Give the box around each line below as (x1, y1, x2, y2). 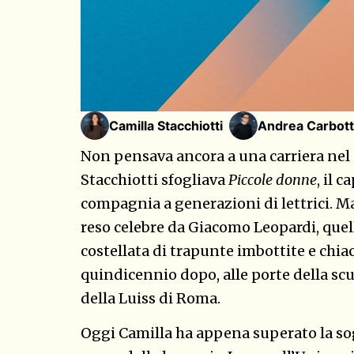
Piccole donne (228, 170, 317, 189)
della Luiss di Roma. (81, 288, 220, 307)
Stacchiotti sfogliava (81, 170, 228, 189)
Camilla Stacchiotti (109, 117, 223, 134)
